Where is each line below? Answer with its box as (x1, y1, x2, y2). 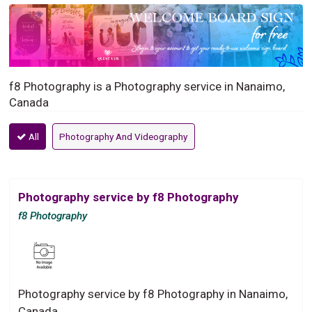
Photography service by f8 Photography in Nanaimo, (18, 286, 288, 301)
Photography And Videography (59, 130, 188, 142)
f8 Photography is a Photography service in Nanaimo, (9, 79, 286, 93)
